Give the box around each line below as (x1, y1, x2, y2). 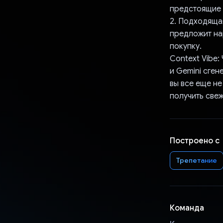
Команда (169, 203, 204, 213)
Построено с (169, 135, 220, 146)
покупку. (169, 41, 202, 51)
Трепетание (176, 155, 217, 165)
